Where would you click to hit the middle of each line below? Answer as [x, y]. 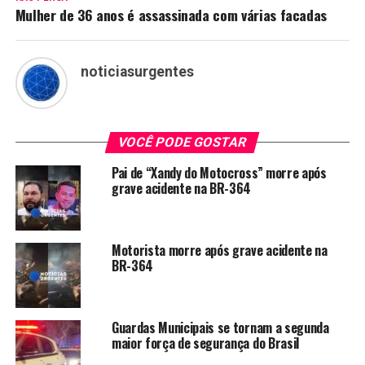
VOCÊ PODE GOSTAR [183, 143]
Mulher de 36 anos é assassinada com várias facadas [171, 15]
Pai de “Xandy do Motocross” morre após [219, 173]
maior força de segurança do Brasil [205, 343]
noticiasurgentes [137, 72]
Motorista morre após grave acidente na [219, 251]
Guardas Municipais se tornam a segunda [220, 328]
